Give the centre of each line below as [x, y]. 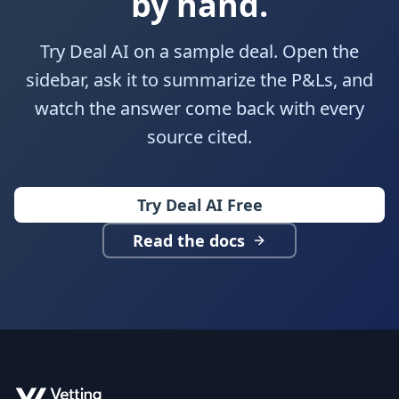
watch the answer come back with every [199, 108]
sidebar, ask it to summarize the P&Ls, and [199, 79]
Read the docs [189, 240]
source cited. [199, 136]
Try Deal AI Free [199, 204]
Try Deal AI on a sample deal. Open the [199, 51]
